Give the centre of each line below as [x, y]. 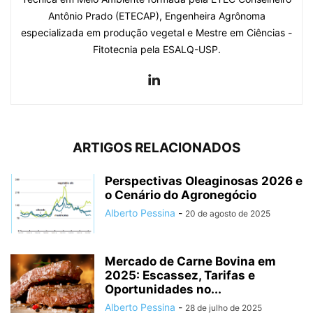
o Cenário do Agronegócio [181, 195]
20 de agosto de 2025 [228, 213]
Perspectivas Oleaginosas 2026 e [204, 181]
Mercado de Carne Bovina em [190, 261]
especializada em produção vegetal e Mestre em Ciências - [156, 32]
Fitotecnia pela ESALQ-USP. [156, 49]
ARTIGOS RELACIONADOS [156, 147]
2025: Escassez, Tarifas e [180, 275]
